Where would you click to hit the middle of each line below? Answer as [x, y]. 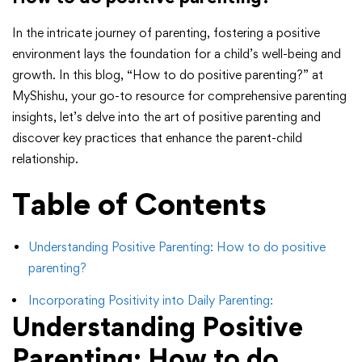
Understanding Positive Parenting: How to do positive [177, 247]
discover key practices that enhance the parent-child [157, 138]
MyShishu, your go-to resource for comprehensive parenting [179, 96]
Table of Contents [139, 204]
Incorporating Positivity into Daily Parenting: [151, 301]
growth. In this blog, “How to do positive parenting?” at [168, 75]
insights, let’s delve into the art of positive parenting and [166, 117]
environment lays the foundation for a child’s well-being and [177, 54]
